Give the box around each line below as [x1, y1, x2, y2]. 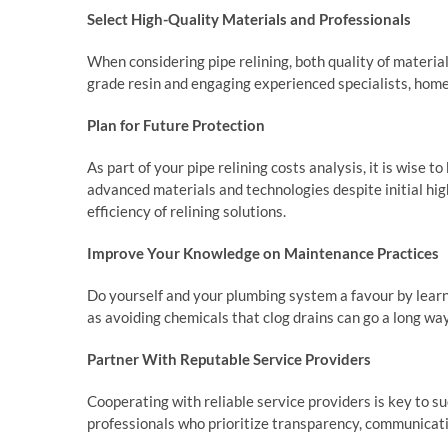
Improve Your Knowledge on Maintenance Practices [87, 244, 439, 263]
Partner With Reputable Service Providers [87, 350, 371, 369]
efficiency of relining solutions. [87, 202, 286, 221]
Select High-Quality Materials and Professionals [87, 10, 411, 29]
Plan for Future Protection [87, 116, 265, 135]
